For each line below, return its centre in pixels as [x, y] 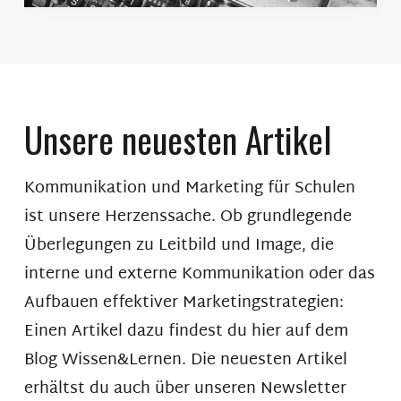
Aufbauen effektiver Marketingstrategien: [183, 303]
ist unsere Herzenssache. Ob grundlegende [188, 217]
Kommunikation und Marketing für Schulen [189, 188]
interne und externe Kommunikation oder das [199, 274]
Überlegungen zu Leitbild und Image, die [179, 245]
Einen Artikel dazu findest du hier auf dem [186, 331]
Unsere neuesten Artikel [178, 138]
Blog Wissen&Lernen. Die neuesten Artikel [185, 360]
